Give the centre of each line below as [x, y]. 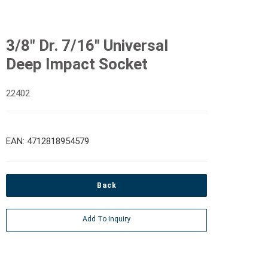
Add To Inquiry [107, 219]
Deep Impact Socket [77, 64]
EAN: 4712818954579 [48, 141]
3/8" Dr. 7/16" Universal [87, 45]
